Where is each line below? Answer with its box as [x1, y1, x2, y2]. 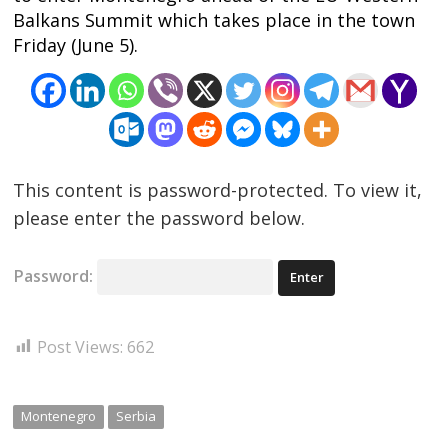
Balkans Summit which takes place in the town [13, 7, 416, 32]
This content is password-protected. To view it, [13, 178, 423, 203]
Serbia [115, 407, 156, 426]
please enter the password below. [13, 206, 306, 231]
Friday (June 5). [13, 32, 139, 57]
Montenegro [21, 407, 97, 426]
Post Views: [37, 335, 124, 358]
